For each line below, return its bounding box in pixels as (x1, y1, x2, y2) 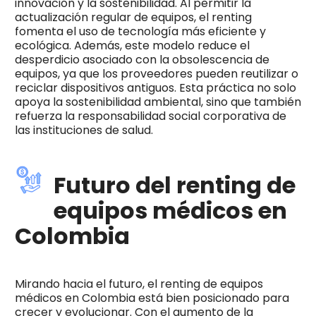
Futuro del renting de (53, 169, 296, 202)
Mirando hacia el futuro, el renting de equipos (14, 276, 263, 293)
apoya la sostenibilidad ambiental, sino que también (14, 94, 301, 111)
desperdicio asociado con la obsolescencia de (14, 51, 269, 68)
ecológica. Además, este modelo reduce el (14, 37, 250, 54)
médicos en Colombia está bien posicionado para (14, 290, 289, 307)
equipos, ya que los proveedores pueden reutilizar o (14, 66, 298, 83)
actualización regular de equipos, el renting (14, 9, 252, 26)
